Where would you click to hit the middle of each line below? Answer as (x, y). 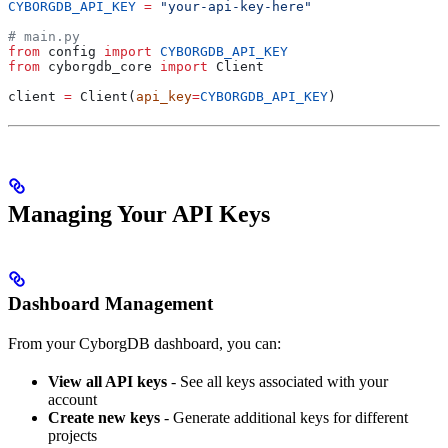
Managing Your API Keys (139, 213)
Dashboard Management (110, 303)
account (72, 399)
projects (72, 435)
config (72, 51)
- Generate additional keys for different (284, 417)
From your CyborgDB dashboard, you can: (144, 343)
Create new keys (104, 417)
